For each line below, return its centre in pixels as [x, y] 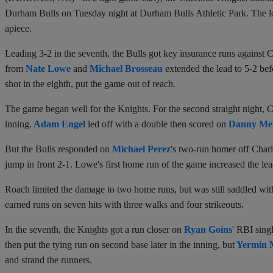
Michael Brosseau [126, 68]
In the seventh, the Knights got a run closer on [94, 229]
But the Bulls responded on [58, 149]
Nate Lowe [48, 68]
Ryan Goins [208, 229]
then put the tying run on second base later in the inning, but [121, 244]
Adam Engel [59, 124]
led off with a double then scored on [157, 124]
